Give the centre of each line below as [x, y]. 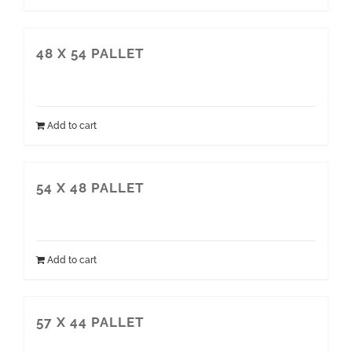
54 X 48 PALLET [90, 188]
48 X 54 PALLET [90, 54]
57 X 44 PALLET [90, 323]
